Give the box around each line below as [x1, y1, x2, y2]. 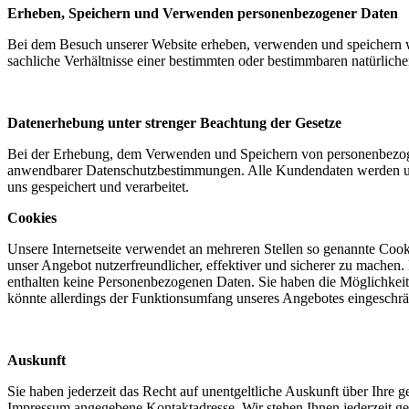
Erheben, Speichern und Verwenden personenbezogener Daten [7, 5, 398, 21]
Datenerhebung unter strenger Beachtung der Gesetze [7, 114, 341, 131]
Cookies [7, 209, 57, 225]
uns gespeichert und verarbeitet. [7, 178, 189, 194]
